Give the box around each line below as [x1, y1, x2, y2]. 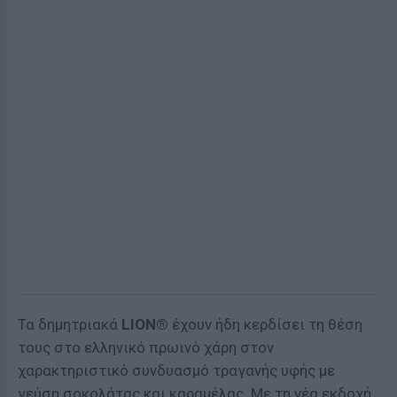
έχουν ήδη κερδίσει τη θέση [168, 315, 362, 333]
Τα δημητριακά [18, 315, 121, 333]
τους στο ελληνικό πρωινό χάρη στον [18, 339, 274, 356]
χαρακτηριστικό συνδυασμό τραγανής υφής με [18, 362, 335, 379]
